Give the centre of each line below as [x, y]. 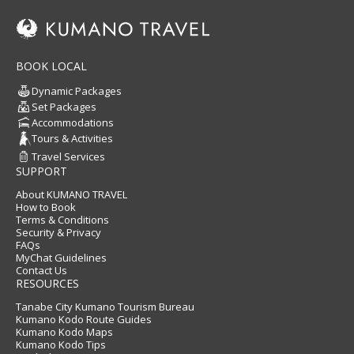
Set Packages [64, 106]
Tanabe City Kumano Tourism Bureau [105, 306]
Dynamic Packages [77, 90]
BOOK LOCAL [51, 66]
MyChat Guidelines [61, 257]
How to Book [46, 207]
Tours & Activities [72, 138]
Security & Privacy [58, 232]
